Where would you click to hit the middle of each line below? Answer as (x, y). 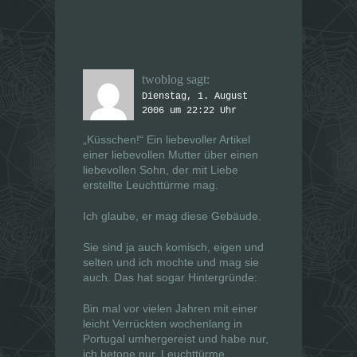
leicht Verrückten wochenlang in (163, 324)
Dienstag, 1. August (195, 97)
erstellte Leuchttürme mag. (151, 185)
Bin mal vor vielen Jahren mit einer (170, 309)
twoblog (163, 80)
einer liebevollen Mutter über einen (171, 155)
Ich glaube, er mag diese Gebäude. (172, 216)
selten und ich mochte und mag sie (171, 263)
